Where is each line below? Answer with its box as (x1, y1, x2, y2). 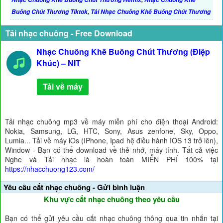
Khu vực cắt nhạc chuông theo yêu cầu (43, 194, 180, 205)
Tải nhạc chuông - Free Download (5, 27, 132, 39)
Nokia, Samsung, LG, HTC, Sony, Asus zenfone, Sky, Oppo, (5, 126, 218, 136)
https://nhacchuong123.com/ (5, 164, 95, 174)
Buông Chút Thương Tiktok (11, 7, 88, 16)
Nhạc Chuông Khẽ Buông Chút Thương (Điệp (36, 46, 210, 57)
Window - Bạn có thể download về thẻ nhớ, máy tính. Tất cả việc (5, 145, 218, 155)
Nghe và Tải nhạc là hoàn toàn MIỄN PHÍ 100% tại (5, 154, 218, 164)
